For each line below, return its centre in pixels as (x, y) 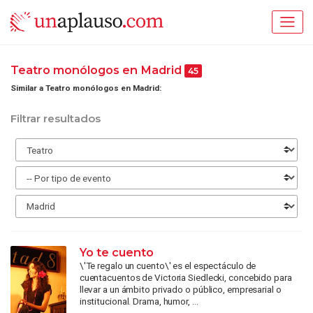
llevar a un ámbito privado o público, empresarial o (180, 290)
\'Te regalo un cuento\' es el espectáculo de (168, 266)
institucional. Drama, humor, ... (139, 301)
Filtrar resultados (56, 119)
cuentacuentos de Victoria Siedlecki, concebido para (185, 278)
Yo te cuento (116, 253)
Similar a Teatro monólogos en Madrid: (86, 88)
